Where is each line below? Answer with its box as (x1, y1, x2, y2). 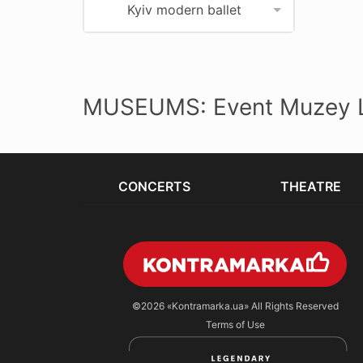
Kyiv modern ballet (127, 2, 241, 18)
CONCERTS (118, 178, 191, 194)
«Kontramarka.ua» (166, 300, 249, 313)
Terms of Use (205, 318, 265, 331)
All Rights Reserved (248, 300, 339, 313)
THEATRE (280, 178, 341, 194)
